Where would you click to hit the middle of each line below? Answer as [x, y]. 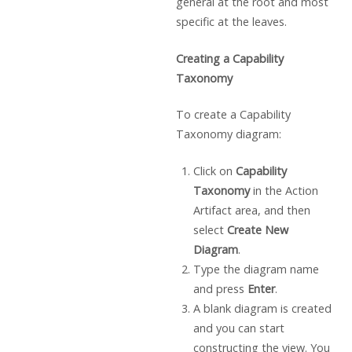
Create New [257, 229]
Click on [214, 170]
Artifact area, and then [251, 210]
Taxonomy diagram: [229, 134]
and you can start [238, 328]
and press [220, 288]
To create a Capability [233, 115]
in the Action [284, 190]
